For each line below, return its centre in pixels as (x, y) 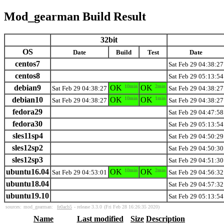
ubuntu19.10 (27, 195)
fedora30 (27, 123)
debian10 (27, 99)
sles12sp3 (27, 159)
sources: (13, 206)
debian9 (27, 87)
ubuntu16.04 (27, 171)
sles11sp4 (27, 135)
